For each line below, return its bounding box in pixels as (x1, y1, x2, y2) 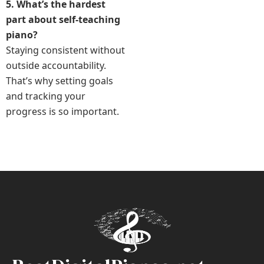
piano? (6, 28, 38, 42)
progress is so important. (6, 105, 119, 118)
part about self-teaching (6, 13, 120, 27)
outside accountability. (6, 59, 106, 72)
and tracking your (6, 90, 85, 103)
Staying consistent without (6, 44, 125, 57)
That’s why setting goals (6, 74, 113, 88)
